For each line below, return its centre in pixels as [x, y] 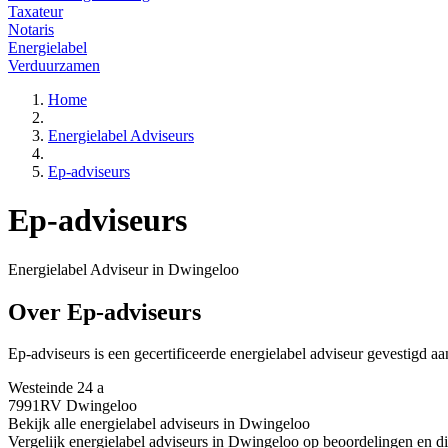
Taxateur [35, 11]
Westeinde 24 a [56, 388]
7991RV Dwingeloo [72, 406]
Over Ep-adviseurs [104, 311]
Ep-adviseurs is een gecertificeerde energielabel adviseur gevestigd [219, 354]
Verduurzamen [54, 65]
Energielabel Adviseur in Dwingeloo [123, 269]
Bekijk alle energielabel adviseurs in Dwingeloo [159, 424]
